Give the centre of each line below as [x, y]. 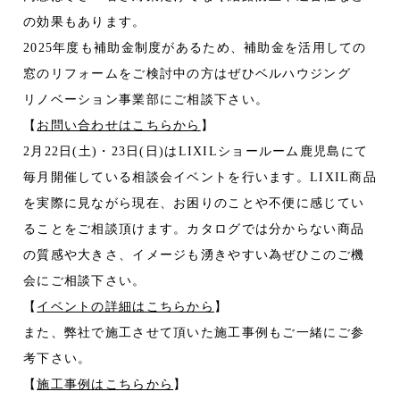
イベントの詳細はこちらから [126, 307]
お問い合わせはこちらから [119, 126]
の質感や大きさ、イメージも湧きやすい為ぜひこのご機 [194, 255]
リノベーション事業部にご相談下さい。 [146, 100]
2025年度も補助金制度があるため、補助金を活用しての [195, 48]
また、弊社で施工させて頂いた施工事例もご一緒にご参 [194, 333]
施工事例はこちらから [105, 385]
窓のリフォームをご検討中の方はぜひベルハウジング [194, 74]
